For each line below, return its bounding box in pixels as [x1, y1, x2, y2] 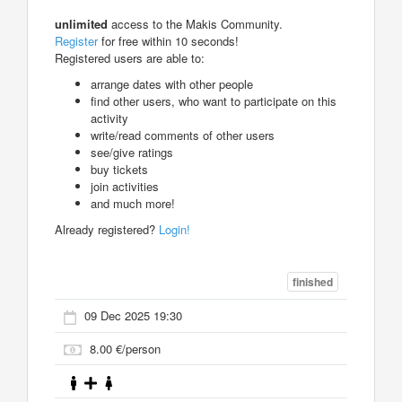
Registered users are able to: [55, 48, 205, 66]
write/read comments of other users [91, 126, 275, 144]
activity [91, 109, 128, 127]
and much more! [91, 194, 175, 212]
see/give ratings [91, 143, 173, 161]
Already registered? [55, 220, 159, 238]
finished [293, 274, 333, 291]
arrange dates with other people [91, 74, 253, 92]
